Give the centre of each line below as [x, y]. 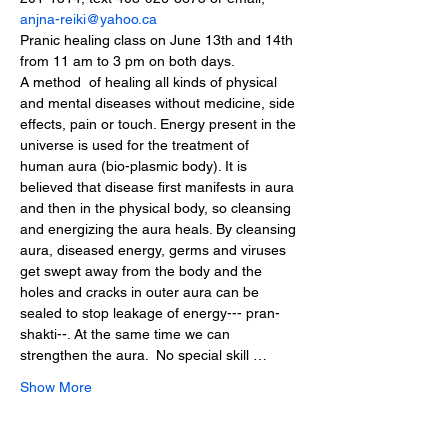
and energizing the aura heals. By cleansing [160, 229]
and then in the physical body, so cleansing [157, 208]
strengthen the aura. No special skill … [143, 355]
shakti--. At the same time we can [127, 334]
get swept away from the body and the [143, 271]
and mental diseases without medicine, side [159, 103]
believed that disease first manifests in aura [159, 187]
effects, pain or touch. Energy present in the [160, 124]
